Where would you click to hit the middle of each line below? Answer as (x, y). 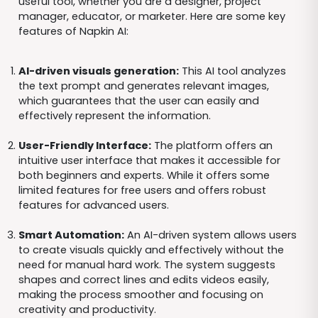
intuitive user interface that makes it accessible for (149, 161)
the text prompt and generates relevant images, (143, 86)
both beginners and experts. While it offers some (144, 176)
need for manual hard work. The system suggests (147, 265)
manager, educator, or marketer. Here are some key (152, 16)
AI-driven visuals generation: (98, 71)
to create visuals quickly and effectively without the (151, 250)
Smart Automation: (71, 235)
